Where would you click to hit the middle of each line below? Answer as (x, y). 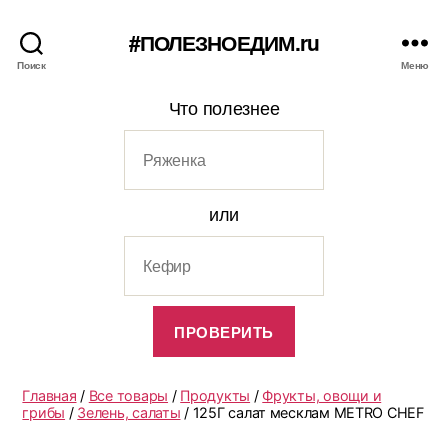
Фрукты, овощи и (322, 395)
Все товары (128, 395)
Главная (49, 395)
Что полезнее (224, 107)
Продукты (215, 395)
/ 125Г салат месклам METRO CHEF (302, 412)
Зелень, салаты (129, 412)
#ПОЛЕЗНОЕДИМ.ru (224, 41)
